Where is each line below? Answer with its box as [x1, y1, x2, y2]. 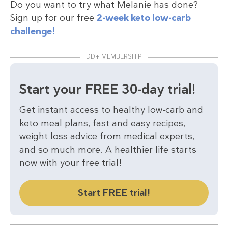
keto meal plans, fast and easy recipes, [19, 117, 185, 129]
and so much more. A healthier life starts [19, 143, 196, 156]
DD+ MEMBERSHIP [86, 52, 142, 61]
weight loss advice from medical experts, [19, 130, 194, 142]
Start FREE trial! [78, 186, 150, 199]
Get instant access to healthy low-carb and [19, 103, 203, 116]
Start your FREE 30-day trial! [19, 80, 196, 98]
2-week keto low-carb [97, 11, 191, 24]
